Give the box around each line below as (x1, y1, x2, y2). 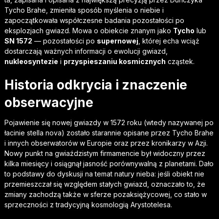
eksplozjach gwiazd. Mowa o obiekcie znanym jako (4, 26, 173, 35)
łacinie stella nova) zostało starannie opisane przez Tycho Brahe (4, 129, 214, 137)
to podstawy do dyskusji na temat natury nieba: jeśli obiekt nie (4, 170, 204, 178)
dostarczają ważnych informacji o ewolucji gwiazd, (4, 47, 168, 55)
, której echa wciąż (138, 37, 199, 45)
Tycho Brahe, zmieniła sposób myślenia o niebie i (4, 6, 164, 14)
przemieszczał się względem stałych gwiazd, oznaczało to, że (4, 180, 205, 188)
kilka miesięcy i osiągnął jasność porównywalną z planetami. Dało (4, 159, 214, 168)
